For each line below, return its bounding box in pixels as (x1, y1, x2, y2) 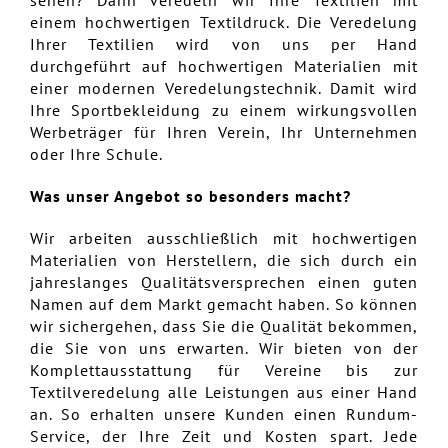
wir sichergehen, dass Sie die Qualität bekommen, (30, 315, 418, 336)
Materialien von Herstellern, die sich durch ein (30, 249, 418, 270)
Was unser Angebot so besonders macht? (30, 185, 351, 206)
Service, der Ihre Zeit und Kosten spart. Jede (30, 425, 418, 446)
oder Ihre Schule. (30, 143, 163, 164)
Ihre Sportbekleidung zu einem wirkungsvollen (30, 99, 418, 120)
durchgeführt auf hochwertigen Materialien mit (30, 55, 418, 76)
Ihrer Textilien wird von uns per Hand (30, 33, 418, 54)
